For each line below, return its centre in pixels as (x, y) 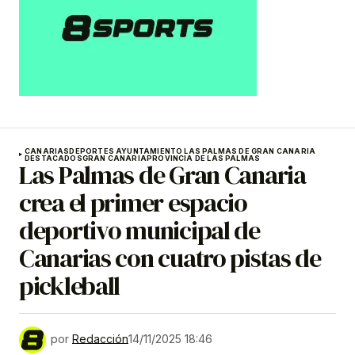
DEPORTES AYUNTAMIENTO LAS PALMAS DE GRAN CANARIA (193, 151)
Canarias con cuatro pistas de (170, 258)
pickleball (70, 286)
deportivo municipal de (139, 230)
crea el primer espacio (133, 202)
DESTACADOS (53, 158)
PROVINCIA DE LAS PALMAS (203, 158)
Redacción (100, 338)
